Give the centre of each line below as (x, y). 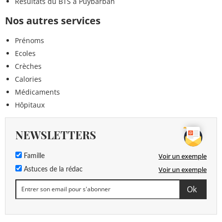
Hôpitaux (30, 105)
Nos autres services (53, 20)
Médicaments (37, 92)
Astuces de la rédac (52, 169)
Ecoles (25, 53)
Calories (28, 79)
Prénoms (29, 40)
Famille (33, 156)
